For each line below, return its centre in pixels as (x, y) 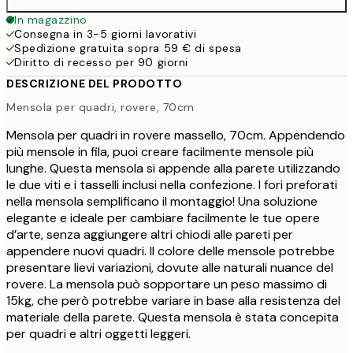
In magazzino (51, 20)
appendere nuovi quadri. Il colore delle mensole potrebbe (171, 251)
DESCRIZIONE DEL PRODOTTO (95, 84)
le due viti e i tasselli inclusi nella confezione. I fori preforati (172, 184)
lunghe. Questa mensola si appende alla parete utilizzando (173, 168)
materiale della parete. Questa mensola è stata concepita (173, 317)
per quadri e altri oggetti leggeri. (98, 333)
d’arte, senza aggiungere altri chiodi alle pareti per (150, 234)
